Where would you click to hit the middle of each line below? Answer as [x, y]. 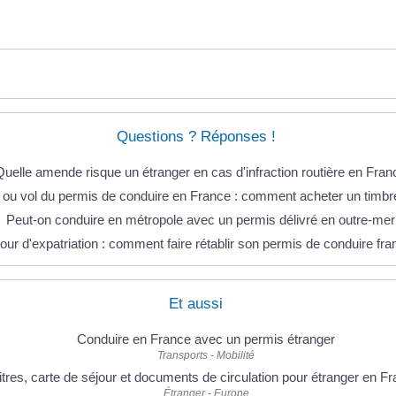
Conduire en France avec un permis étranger [206, 339]
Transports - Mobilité [206, 356]
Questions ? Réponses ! [196, 137]
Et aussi [196, 304]
